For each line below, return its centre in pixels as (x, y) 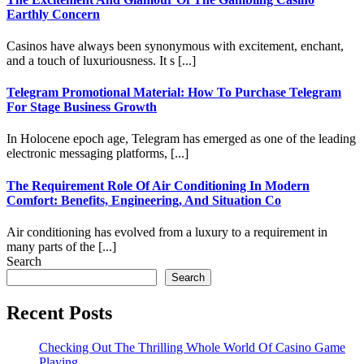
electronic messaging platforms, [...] (97, 154)
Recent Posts (59, 312)
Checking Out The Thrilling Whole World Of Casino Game (192, 347)
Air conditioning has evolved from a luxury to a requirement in (167, 232)
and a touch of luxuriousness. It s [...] (101, 60)
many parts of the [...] (61, 247)
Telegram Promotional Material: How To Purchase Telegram (174, 93)
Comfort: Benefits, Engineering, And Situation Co (144, 200)
